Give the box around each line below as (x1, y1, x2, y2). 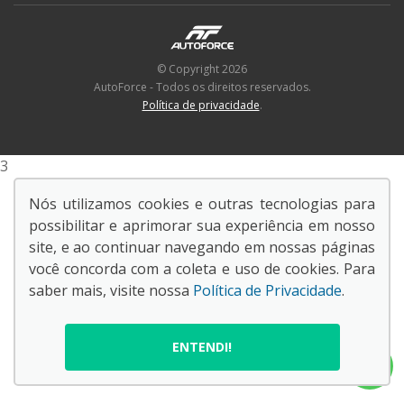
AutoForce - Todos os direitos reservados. (93, 78, 311, 95)
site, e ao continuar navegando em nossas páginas (29, 237, 375, 257)
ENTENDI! (172, 338, 232, 355)
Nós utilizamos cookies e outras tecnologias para (29, 194, 375, 214)
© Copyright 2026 (157, 60, 247, 77)
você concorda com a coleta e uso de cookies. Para (29, 259, 375, 279)
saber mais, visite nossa (29, 280, 193, 300)
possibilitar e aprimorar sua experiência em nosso (29, 216, 375, 235)
